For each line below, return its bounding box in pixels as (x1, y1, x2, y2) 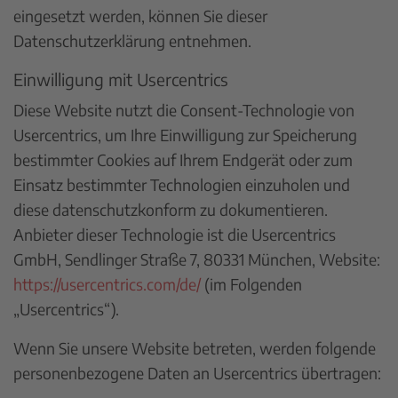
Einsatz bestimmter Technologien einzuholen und (13, 174, 350, 195)
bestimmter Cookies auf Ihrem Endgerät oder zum (13, 149, 353, 170)
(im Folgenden (201, 274, 302, 294)
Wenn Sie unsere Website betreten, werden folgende (13, 338, 376, 358)
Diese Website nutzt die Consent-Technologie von (13, 99, 354, 120)
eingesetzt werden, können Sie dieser (13, 5, 267, 26)
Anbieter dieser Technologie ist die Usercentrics (13, 224, 336, 244)
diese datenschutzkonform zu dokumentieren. (13, 199, 328, 219)
